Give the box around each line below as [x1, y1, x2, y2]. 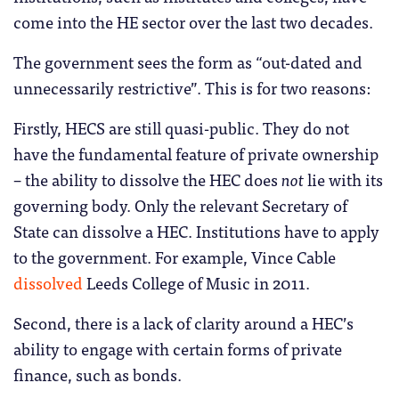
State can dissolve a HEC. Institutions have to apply [13, 216, 379, 244]
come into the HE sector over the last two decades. [13, 7, 373, 35]
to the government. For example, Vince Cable [13, 242, 336, 270]
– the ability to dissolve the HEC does [13, 165, 281, 192]
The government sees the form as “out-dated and [13, 47, 362, 75]
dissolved [13, 268, 83, 296]
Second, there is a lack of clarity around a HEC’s [13, 308, 354, 336]
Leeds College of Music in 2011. [83, 268, 310, 296]
